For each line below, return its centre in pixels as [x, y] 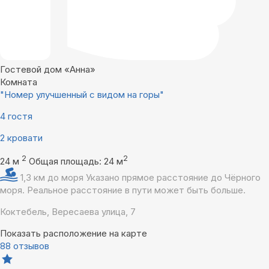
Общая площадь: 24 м [76, 161]
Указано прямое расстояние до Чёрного [173, 177]
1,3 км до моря [53, 177]
